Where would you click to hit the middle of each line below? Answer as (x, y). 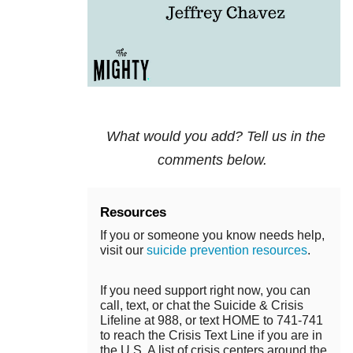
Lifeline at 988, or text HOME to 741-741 (212, 321)
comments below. (214, 160)
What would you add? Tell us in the (216, 137)
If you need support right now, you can (205, 291)
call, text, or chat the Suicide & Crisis (202, 306)
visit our (123, 251)
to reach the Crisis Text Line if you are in (211, 336)
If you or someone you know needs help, (212, 236)
